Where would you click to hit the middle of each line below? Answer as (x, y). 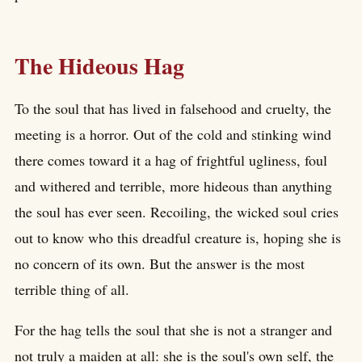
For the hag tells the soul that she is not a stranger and (173, 329)
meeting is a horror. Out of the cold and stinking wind (173, 134)
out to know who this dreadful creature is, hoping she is (178, 237)
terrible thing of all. (72, 289)
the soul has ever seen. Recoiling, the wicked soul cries (177, 211)
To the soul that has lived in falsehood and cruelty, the (173, 108)
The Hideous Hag (99, 66)
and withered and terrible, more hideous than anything (173, 185)
